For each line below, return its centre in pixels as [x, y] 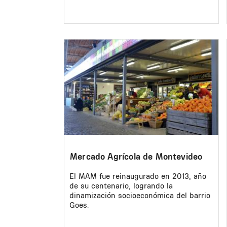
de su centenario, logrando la [121, 185]
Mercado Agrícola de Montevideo [136, 157]
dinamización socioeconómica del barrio [140, 195]
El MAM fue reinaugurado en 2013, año [138, 176]
